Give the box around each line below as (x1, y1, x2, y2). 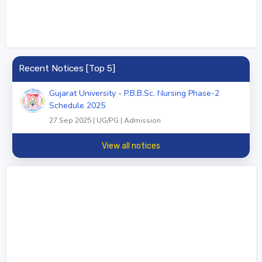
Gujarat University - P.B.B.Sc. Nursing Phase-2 (49, 88, 219, 99)
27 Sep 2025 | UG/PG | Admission (49, 116, 161, 126)
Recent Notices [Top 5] (18, 63, 115, 74)
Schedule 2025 (49, 100, 105, 112)
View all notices (102, 140, 160, 151)
